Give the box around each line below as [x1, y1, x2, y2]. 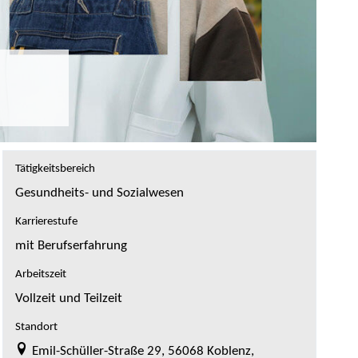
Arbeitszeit [14, 268, 66, 281]
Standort [14, 321, 58, 334]
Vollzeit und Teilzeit [14, 292, 122, 306]
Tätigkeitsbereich [14, 163, 95, 176]
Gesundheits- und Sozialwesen [14, 186, 184, 201]
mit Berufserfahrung [14, 239, 127, 253]
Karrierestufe [14, 216, 78, 229]
